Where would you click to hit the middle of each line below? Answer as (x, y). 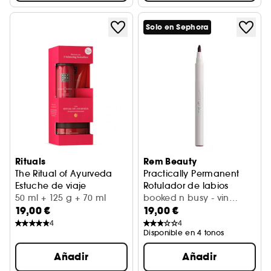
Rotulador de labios (186, 186)
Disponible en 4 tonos (184, 233)
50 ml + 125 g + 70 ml (61, 198)
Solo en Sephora (177, 27)
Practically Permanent (191, 174)
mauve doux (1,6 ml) (217, 210)
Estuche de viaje (51, 186)
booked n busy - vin (186, 198)
